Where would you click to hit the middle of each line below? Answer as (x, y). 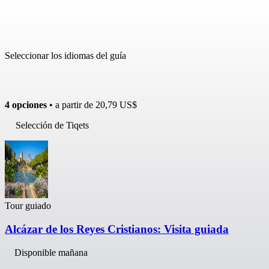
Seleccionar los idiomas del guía (65, 56)
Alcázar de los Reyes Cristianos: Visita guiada (117, 229)
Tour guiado (28, 206)
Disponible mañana (51, 252)
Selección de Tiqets (52, 125)
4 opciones (26, 105)
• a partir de (71, 105)
